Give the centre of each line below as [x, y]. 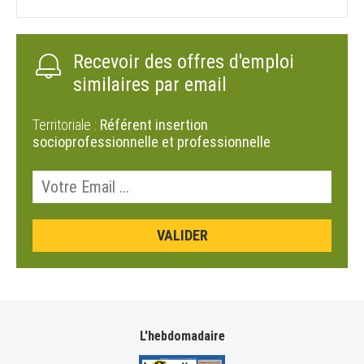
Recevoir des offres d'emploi [184, 62]
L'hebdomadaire [182, 336]
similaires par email [150, 85]
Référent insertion [154, 125]
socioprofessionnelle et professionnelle [153, 142]
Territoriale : [66, 125]
